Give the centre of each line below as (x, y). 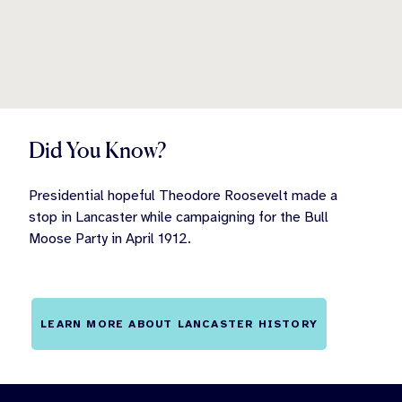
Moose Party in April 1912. (110, 239)
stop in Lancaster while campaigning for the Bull (179, 218)
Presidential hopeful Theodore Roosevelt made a (183, 196)
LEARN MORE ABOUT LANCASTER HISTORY (179, 324)
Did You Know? (97, 151)
